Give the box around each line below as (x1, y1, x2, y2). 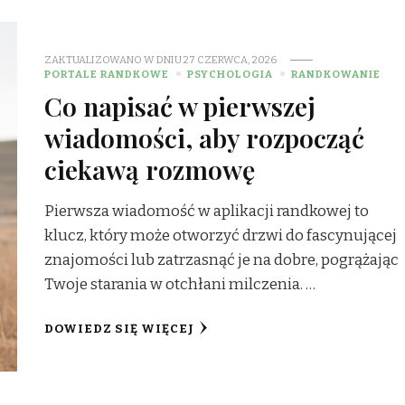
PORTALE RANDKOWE (44, 67, 170, 80)
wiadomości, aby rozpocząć (44, 119, 365, 155)
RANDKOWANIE (291, 67, 381, 80)
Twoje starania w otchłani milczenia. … (44, 274, 316, 294)
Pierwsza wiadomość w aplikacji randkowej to (44, 201, 370, 221)
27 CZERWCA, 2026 (184, 52, 278, 66)
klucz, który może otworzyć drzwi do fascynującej (44, 225, 398, 245)
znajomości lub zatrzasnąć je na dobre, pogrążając (44, 250, 400, 269)
